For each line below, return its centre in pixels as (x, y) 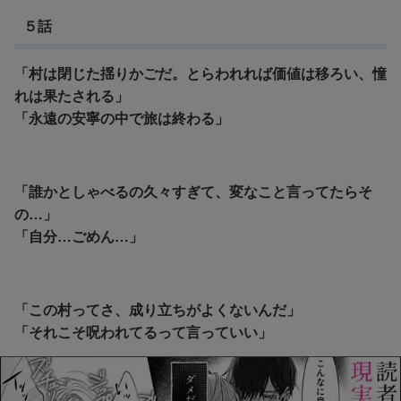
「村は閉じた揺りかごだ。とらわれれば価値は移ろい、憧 (200, 73)
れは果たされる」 (72, 96)
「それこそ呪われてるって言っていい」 (143, 332)
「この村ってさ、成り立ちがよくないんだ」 (158, 310)
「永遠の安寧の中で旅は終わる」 (122, 118)
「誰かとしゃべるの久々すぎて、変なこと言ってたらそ (193, 192)
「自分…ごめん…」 (79, 236)
